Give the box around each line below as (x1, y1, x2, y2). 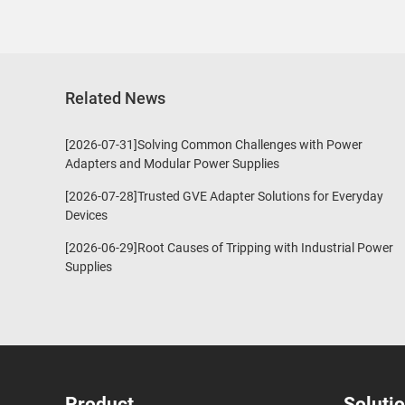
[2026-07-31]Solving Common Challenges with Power (65, 137, 363, 152)
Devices (65, 208, 108, 222)
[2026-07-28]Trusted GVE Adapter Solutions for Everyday (65, 189, 383, 203)
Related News (65, 89, 165, 108)
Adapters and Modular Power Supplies (65, 156, 279, 171)
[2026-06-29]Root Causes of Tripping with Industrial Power (65, 240, 393, 255)
